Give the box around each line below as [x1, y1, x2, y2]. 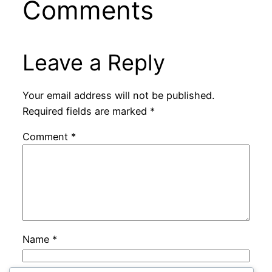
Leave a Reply [22, 49, 165, 76]
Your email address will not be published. [22, 89, 214, 102]
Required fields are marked [22, 105, 150, 118]
